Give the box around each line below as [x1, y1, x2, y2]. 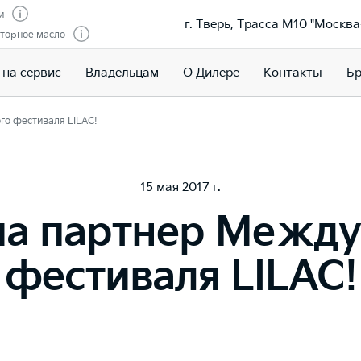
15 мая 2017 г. [140, 180, 221, 195]
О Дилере [182, 64, 239, 81]
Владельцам [85, 64, 159, 81]
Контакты [263, 64, 322, 81]
